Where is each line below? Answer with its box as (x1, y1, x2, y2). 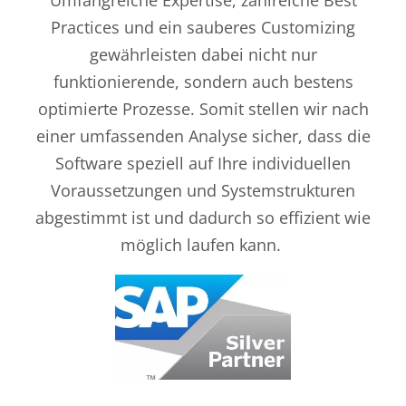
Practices (51, 15, 124, 38)
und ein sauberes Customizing (124, 15, 355, 38)
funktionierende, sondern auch (53, 70, 294, 92)
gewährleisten (89, 43, 197, 65)
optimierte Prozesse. (37, 97, 199, 120)
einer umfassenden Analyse (35, 124, 252, 147)
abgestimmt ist (35, 206, 150, 228)
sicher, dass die (251, 124, 371, 147)
